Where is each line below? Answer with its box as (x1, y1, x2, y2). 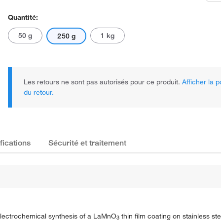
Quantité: (8, 13, 38, 22)
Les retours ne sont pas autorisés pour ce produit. (24, 77, 182, 86)
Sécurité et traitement (48, 138, 126, 148)
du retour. (24, 88, 54, 97)
